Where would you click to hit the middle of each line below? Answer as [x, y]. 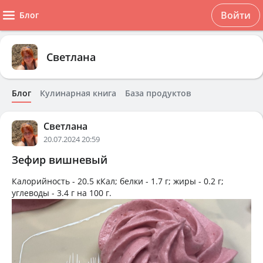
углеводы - [34, 193]
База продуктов [158, 93]
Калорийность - [45, 181]
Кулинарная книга [78, 93]
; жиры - [186, 181]
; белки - [133, 181]
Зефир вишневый [60, 160]
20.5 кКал [96, 181]
